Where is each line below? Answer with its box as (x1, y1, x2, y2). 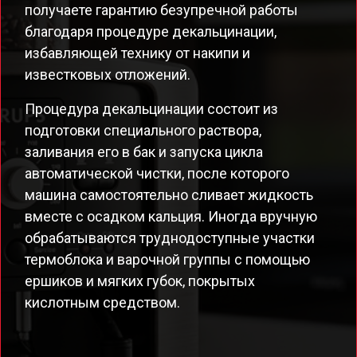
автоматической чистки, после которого (25, 165, 289, 182)
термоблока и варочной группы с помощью (25, 251, 310, 268)
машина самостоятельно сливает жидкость (25, 186, 313, 203)
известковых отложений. (25, 66, 190, 83)
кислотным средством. (25, 294, 180, 311)
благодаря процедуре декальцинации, (25, 23, 277, 40)
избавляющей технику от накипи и (25, 45, 250, 61)
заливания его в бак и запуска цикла (25, 143, 263, 160)
